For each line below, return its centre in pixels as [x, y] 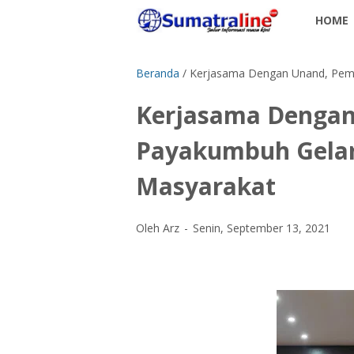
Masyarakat [206, 186]
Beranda [158, 73]
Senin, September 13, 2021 [262, 228]
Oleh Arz [159, 228]
